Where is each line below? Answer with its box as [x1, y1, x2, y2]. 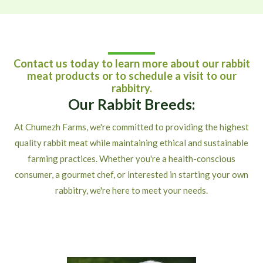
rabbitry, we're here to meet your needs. [55, 185, 208, 196]
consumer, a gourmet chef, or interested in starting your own [15, 169, 248, 180]
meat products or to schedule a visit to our [26, 69, 237, 83]
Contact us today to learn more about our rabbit [13, 57, 250, 70]
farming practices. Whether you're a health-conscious [28, 153, 235, 164]
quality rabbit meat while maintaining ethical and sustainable [15, 137, 248, 149]
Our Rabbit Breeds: [68, 95, 195, 113]
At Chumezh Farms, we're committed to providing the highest [14, 122, 249, 133]
